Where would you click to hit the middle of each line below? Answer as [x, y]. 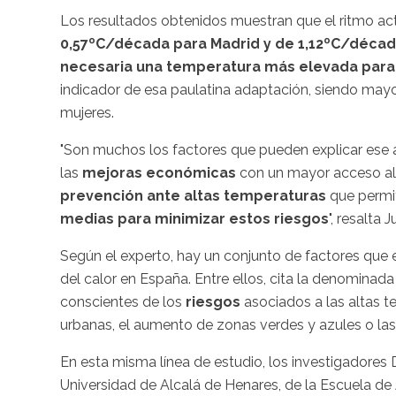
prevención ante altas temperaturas [195, 196]
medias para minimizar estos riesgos [194, 219]
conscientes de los [123, 302]
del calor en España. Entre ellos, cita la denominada [227, 279]
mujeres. [87, 113]
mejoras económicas [159, 173]
